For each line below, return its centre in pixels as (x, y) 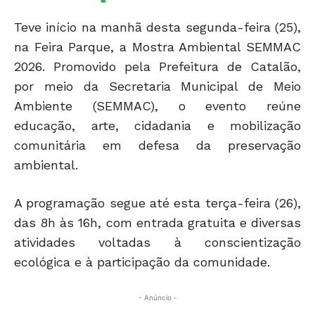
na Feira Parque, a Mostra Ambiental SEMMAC (157, 47)
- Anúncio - (157, 298)
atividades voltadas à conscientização (157, 243)
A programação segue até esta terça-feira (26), (157, 203)
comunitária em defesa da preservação (157, 146)
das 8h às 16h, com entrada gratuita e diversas (157, 223)
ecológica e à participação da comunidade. (142, 262)
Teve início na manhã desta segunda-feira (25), (157, 27)
